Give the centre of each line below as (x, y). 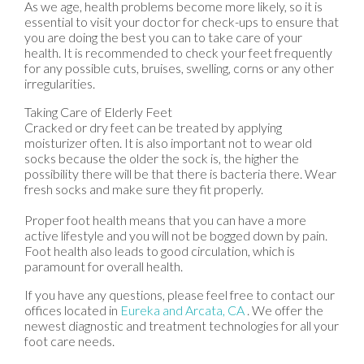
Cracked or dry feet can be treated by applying (153, 127)
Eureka (140, 310)
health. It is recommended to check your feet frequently (178, 52)
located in (91, 310)
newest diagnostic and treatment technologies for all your (182, 325)
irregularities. (61, 83)
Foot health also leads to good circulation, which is (160, 250)
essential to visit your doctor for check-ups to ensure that (182, 21)
